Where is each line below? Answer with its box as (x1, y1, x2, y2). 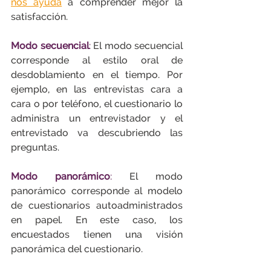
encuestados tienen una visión (11, 229, 183, 240)
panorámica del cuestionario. (11, 243, 143, 255)
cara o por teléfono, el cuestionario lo (11, 98, 183, 109)
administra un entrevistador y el (11, 113, 183, 124)
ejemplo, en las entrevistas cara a (11, 83, 183, 95)
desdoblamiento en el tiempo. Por (11, 69, 183, 80)
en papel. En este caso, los (11, 214, 183, 226)
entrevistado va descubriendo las (11, 127, 183, 139)
